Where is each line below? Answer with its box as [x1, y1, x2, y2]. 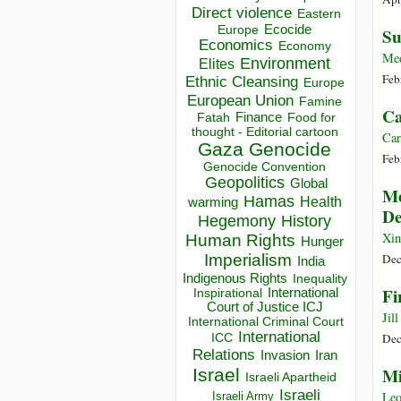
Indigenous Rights [182, 270, 287, 286]
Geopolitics [204, 174, 285, 192]
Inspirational [193, 286, 262, 301]
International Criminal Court [188, 314, 344, 329]
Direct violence [191, 4, 292, 22]
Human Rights [185, 231, 295, 251]
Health [299, 194, 342, 210]
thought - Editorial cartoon [191, 124, 338, 140]
